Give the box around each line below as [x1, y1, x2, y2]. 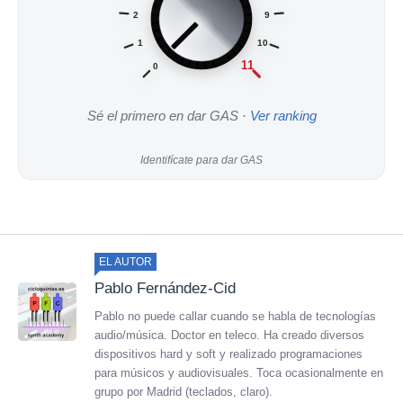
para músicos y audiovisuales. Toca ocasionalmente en [94, 365, 383, 380]
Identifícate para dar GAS [140, 153, 263, 166]
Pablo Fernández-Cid [94, 279, 236, 297]
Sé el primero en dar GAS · [86, 108, 250, 123]
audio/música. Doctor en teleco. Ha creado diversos [94, 327, 364, 342]
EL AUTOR [99, 255, 152, 268]
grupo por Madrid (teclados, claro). [94, 384, 273, 399]
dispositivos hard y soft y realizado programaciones [94, 346, 363, 361]
